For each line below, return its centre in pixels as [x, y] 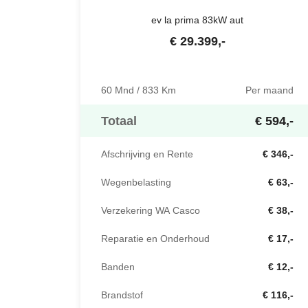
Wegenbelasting [136, 183]
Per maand [269, 90]
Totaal [119, 121]
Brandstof [122, 295]
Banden [118, 267]
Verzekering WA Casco [151, 211]
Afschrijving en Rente [147, 154]
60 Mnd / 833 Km [139, 90]
